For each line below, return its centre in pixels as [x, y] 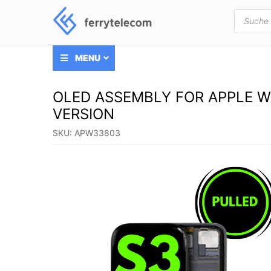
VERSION [83, 114]
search [247, 21]
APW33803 [97, 133]
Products [251, 12]
